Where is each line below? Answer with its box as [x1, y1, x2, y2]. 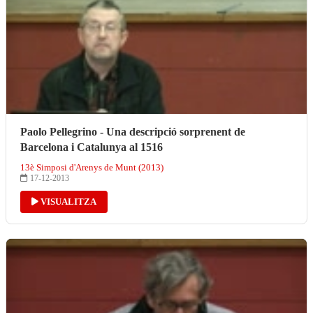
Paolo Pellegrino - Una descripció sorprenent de [20, 125, 245, 138]
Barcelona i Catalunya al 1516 [20, 140, 163, 153]
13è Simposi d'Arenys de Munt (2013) [20, 161, 163, 173]
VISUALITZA [38, 196, 96, 207]
